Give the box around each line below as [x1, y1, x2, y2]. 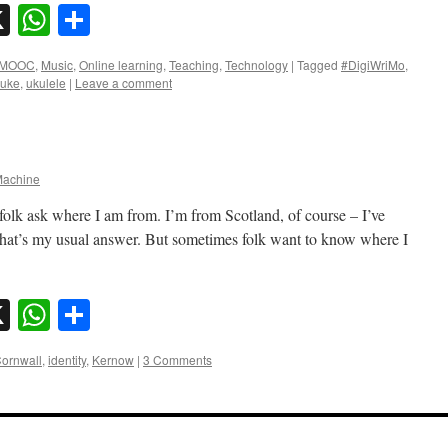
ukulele [26, 73, 66, 91]
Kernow [92, 351, 134, 369]
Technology [225, 55, 288, 73]
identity [48, 351, 86, 369]
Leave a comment [75, 73, 172, 91]
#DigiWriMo [341, 55, 405, 73]
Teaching [169, 55, 219, 73]
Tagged [297, 55, 338, 73]
